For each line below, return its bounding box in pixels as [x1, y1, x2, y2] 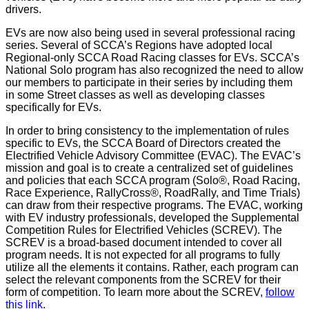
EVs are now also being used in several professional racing [6, 27, 295, 39]
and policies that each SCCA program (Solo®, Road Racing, [6, 175, 300, 186]
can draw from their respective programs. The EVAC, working [6, 199, 303, 211]
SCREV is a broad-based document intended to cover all [6, 237, 282, 248]
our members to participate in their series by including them [6, 77, 292, 88]
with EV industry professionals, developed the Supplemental [6, 212, 299, 223]
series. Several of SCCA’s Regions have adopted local [6, 39, 272, 51]
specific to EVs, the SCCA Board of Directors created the [6, 137, 281, 149]
